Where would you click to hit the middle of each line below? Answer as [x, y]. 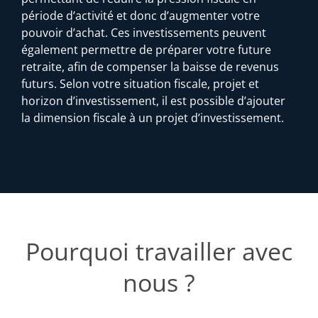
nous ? [159, 283]
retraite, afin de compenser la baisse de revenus [150, 66]
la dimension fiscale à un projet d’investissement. [153, 117]
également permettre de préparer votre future [146, 49]
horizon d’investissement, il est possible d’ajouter [153, 100]
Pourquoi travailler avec [159, 252]
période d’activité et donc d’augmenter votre [141, 15]
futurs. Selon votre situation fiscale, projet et [140, 83]
